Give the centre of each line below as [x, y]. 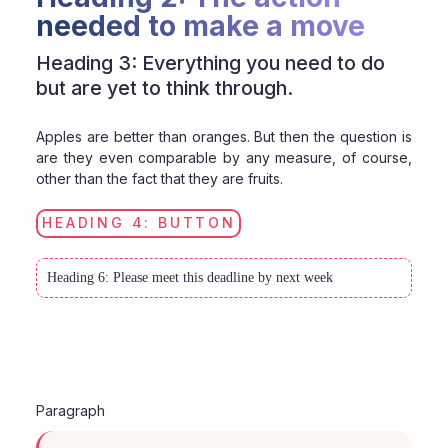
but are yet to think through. [165, 87]
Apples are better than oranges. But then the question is [224, 136]
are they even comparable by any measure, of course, [224, 157]
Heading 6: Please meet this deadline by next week [190, 278]
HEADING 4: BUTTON [139, 223]
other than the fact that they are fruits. [160, 178]
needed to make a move [201, 25]
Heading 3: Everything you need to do [211, 62]
